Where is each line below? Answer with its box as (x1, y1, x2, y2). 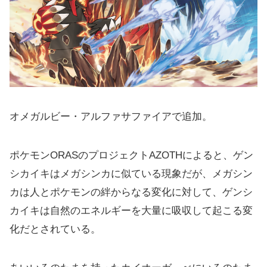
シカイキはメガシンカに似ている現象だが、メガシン (10, 167, 253, 179)
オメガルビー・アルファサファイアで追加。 (10, 110, 212, 122)
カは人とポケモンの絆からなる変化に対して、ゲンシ (10, 186, 253, 198)
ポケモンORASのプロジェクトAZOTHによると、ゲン (10, 149, 253, 161)
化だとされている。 (10, 223, 101, 235)
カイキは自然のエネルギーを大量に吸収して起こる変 (10, 204, 253, 216)
